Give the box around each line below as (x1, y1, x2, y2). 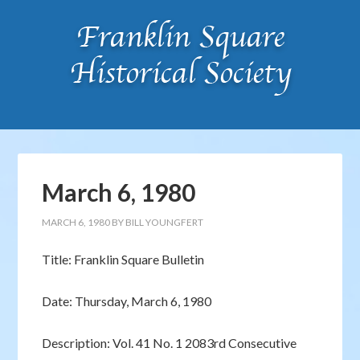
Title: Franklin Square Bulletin (42, 252, 205, 267)
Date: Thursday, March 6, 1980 (42, 293, 212, 309)
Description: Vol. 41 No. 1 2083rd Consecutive (42, 335, 297, 350)
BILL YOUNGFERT (125, 216, 204, 228)
